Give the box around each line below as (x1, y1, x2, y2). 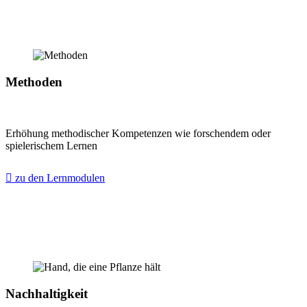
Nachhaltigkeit (5, 286, 88, 301)
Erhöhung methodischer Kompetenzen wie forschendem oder (5, 127, 271, 139)
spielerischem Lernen (5, 139, 97, 151)
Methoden (5, 75, 62, 90)
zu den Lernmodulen (12, 171, 105, 184)
